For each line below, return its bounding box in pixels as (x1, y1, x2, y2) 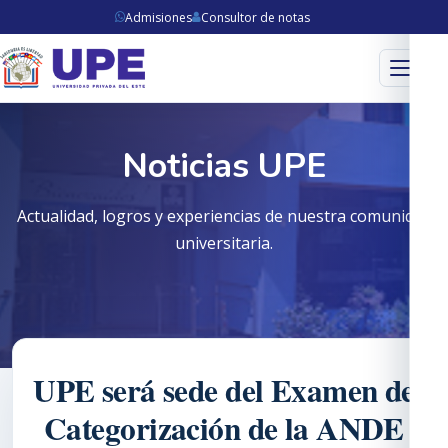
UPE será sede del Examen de (33, 367, 415, 413)
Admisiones (124, 8, 192, 26)
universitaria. (175, 231, 273, 254)
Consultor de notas (200, 8, 310, 26)
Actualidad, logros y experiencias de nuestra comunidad (16, 204, 432, 227)
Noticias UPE (122, 142, 326, 189)
